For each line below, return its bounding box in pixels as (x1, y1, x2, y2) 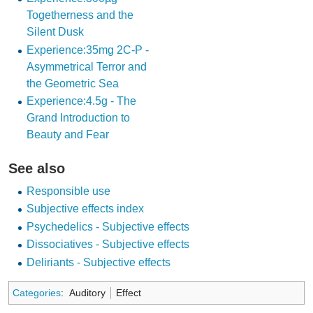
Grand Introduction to (26, 112, 130, 124)
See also (8, 160, 65, 176)
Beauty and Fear (26, 129, 109, 141)
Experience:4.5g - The (26, 95, 136, 108)
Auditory (68, 286, 105, 298)
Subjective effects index (26, 203, 144, 215)
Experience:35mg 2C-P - (26, 43, 149, 56)
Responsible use (26, 184, 110, 197)
